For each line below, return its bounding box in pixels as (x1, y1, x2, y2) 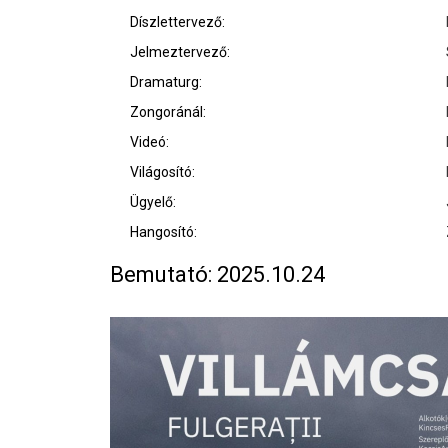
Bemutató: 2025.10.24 (110, 262, 325, 288)
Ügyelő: (130, 194, 176, 211)
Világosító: (130, 164, 195, 181)
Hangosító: (130, 224, 197, 241)
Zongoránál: (130, 104, 206, 121)
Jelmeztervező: (130, 44, 230, 61)
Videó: (130, 134, 169, 151)
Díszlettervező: (130, 14, 225, 31)
